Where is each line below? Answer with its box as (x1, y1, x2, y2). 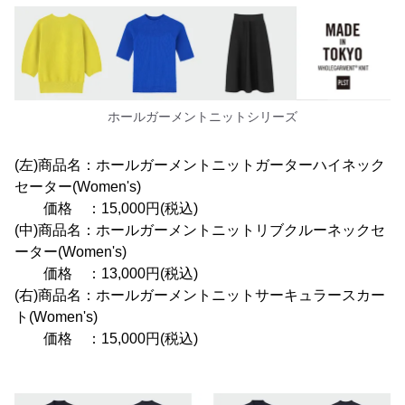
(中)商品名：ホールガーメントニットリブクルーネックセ (14, 222, 385, 239)
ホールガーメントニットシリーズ (108, 109, 297, 125)
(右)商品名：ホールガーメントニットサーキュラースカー (14, 287, 385, 304)
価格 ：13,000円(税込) (14, 266, 198, 282)
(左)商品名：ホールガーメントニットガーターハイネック (14, 157, 385, 174)
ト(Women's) (14, 309, 98, 325)
